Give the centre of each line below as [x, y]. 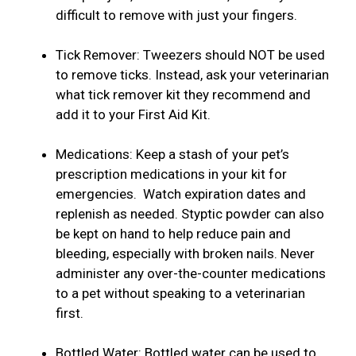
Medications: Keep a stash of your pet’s [172, 155]
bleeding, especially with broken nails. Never [185, 254]
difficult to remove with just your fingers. [176, 15]
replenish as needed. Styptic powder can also [190, 214]
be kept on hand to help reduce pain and [173, 234]
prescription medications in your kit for [171, 174]
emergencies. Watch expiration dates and [181, 194]
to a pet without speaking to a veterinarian [180, 294]
